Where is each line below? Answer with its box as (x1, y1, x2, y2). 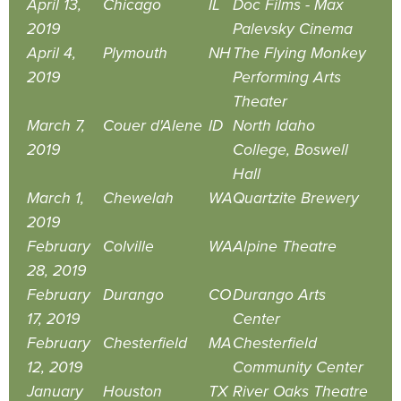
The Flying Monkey (233, 43, 366, 63)
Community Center (233, 357, 363, 377)
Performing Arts (233, 67, 341, 87)
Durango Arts (233, 285, 326, 304)
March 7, (27, 115, 85, 135)
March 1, (27, 188, 84, 208)
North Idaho (233, 115, 315, 135)
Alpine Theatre (233, 236, 337, 256)
